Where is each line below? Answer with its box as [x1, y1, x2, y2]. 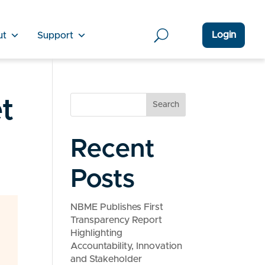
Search [152, 101, 179, 109]
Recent [70, 137, 156, 162]
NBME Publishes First [70, 202, 164, 212]
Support [37, 30, 73, 40]
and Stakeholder [70, 254, 143, 264]
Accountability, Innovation [70, 241, 183, 251]
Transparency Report [70, 215, 163, 225]
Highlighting [70, 228, 123, 238]
